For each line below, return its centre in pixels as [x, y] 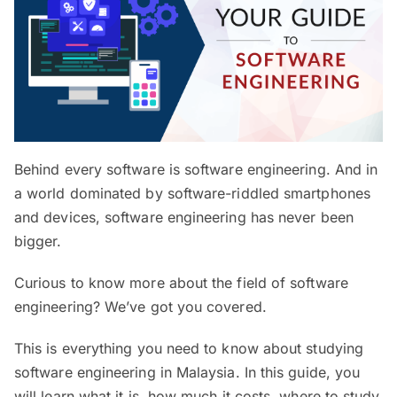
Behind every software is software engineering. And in [196, 169]
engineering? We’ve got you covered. [140, 306]
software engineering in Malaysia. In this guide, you [187, 372]
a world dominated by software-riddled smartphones [192, 193]
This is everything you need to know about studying [189, 348]
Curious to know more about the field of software [181, 282]
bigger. [38, 241]
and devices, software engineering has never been [184, 217]
